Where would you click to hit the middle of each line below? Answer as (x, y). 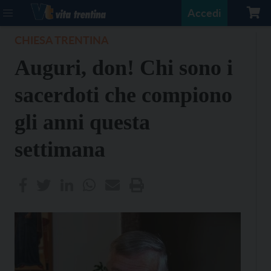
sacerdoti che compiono (123, 95)
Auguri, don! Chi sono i (124, 68)
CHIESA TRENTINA (62, 40)
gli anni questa (82, 122)
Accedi (204, 13)
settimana (60, 149)
